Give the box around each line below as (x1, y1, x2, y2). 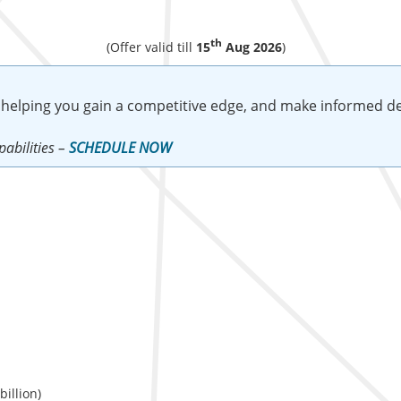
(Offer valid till (107, 38, 196, 56)
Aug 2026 (222, 38, 282, 56)
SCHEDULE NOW (69, 138, 172, 158)
